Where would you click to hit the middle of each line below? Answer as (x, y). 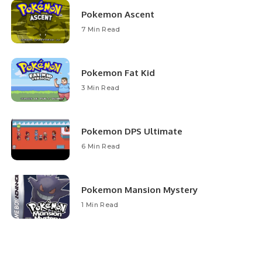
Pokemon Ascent (118, 15)
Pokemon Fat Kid (118, 73)
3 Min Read (101, 88)
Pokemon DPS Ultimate (132, 132)
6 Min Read (101, 146)
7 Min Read (101, 30)
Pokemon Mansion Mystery (140, 190)
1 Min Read (100, 205)
